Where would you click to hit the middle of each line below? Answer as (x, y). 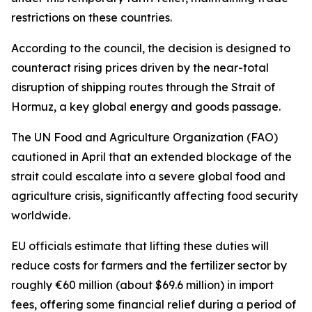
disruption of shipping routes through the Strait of (143, 87)
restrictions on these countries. (92, 17)
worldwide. (41, 215)
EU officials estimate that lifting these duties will (140, 246)
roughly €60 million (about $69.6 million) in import (142, 285)
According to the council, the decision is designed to (151, 48)
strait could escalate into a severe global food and (148, 176)
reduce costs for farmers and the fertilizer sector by (149, 265)
